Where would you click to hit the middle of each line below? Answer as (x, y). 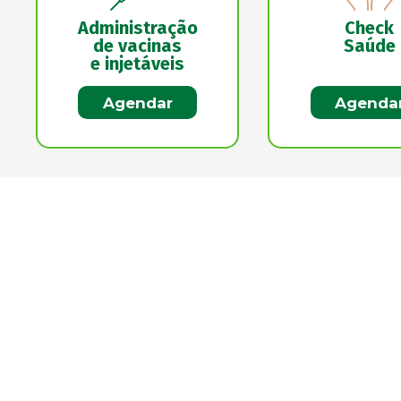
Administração (137, 28)
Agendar (137, 102)
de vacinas (138, 46)
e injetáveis (138, 64)
